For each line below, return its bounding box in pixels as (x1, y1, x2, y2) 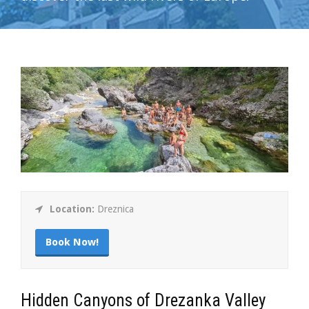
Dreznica (97, 203, 134, 215)
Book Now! (46, 235, 99, 248)
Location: (50, 203, 97, 215)
